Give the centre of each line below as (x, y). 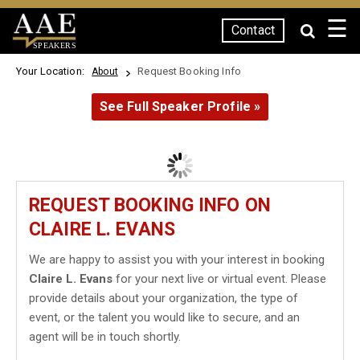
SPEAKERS (54, 45)
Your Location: (53, 71)
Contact (253, 30)
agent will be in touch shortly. (105, 337)
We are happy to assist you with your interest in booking (177, 260)
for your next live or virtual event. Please (219, 279)
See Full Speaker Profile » (180, 106)
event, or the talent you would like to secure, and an (164, 317)
